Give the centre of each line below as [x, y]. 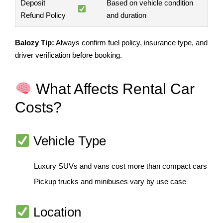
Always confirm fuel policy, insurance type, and [131, 42]
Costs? [38, 108]
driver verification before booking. [68, 55]
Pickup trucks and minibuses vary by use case [110, 182]
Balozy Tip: [35, 42]
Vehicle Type [68, 141]
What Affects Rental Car [113, 89]
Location [55, 212]
